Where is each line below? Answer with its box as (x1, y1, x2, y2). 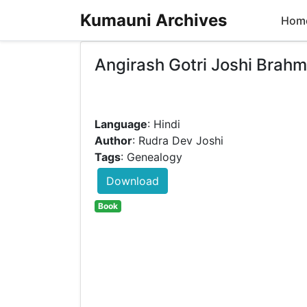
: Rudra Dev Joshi (132, 134, 223, 148)
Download (106, 174, 159, 188)
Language (95, 117, 147, 132)
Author (95, 134, 132, 148)
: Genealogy (121, 150, 182, 164)
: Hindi (147, 117, 180, 132)
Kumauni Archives (80, 10, 227, 30)
